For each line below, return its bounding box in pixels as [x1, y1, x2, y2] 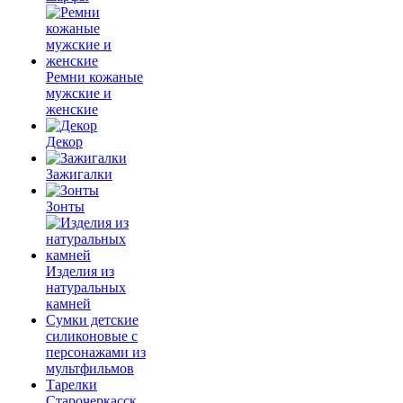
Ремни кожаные [46, 69, 143, 85]
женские [46, 102, 98, 117]
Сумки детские [46, 312, 139, 327]
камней [46, 296, 91, 311]
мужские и [46, 85, 112, 101]
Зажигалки [46, 166, 112, 182]
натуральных [46, 280, 126, 295]
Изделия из [46, 264, 114, 279]
